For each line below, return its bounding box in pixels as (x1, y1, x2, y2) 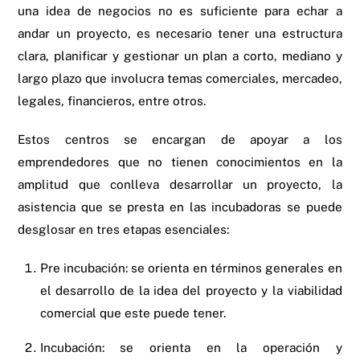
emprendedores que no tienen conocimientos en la (18, 153, 342, 169)
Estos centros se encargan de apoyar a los (18, 131, 342, 146)
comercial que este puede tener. (39, 305, 226, 320)
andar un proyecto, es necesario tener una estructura (18, 25, 342, 40)
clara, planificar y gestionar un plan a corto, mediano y (18, 47, 342, 63)
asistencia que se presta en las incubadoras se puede (18, 198, 342, 214)
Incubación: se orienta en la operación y (39, 339, 342, 354)
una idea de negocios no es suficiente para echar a (18, 2, 342, 18)
